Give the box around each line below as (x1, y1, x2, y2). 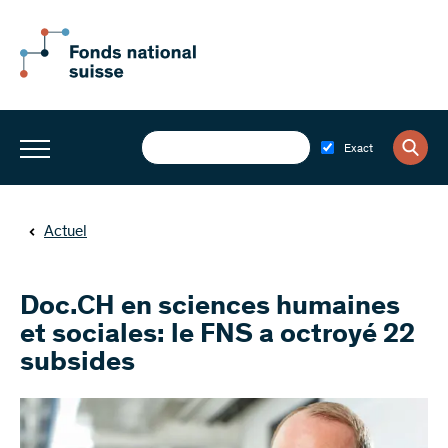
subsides (20, 350, 135, 378)
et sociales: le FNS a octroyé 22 (20, 322, 415, 350)
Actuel (44, 224, 87, 240)
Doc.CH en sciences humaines (20, 294, 400, 322)
